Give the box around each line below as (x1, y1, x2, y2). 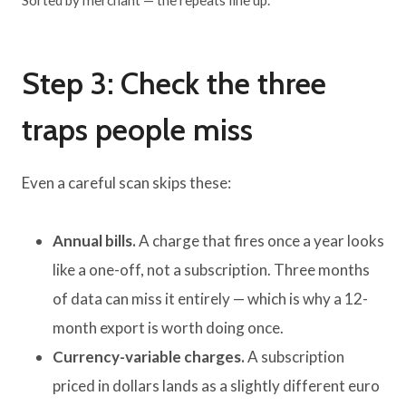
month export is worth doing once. (53, 318, 284, 338)
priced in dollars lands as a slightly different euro (53, 376, 380, 396)
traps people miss (22, 111, 253, 150)
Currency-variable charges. (53, 347, 245, 367)
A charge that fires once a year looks (136, 231, 384, 251)
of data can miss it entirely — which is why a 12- (53, 289, 368, 309)
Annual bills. (53, 231, 136, 251)
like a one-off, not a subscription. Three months (53, 260, 370, 280)
